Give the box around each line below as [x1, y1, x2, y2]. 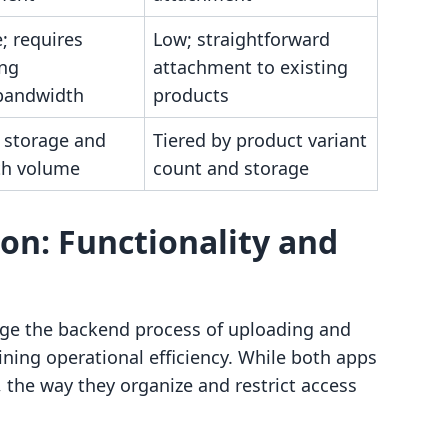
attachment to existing [153, 55, 348, 79]
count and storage [153, 156, 309, 180]
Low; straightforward [153, 27, 330, 51]
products [153, 83, 229, 107]
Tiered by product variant [153, 128, 367, 152]
